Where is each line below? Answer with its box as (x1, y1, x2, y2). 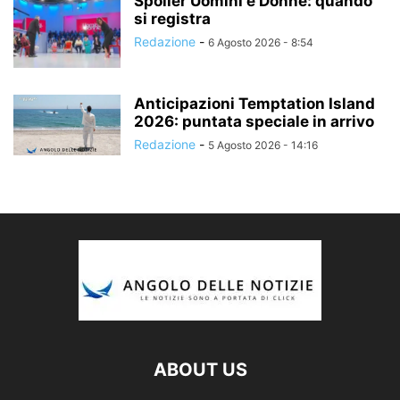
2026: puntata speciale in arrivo (134, 112, 374, 131)
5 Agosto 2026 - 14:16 (208, 138, 318, 153)
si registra (134, 10, 211, 29)
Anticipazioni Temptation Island (134, 95, 375, 113)
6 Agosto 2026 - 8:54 (208, 36, 313, 50)
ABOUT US (153, 359, 247, 381)
